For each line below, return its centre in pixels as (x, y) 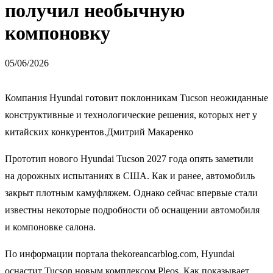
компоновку (58, 33)
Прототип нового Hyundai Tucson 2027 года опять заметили (129, 158)
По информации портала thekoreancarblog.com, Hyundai (120, 253)
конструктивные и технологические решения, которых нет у (131, 115)
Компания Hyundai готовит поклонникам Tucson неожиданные (136, 97)
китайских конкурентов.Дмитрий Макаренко (99, 132)
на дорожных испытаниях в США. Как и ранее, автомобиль (130, 175)
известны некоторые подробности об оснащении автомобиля (132, 210)
